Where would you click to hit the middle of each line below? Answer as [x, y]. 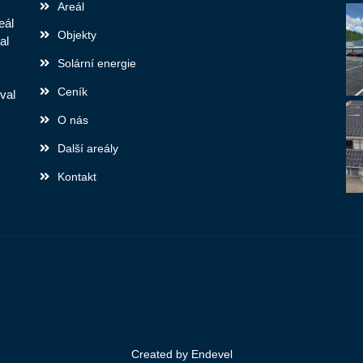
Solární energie [97, 64]
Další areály [88, 149]
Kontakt [77, 177]
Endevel [211, 354]
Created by [161, 354]
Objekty [77, 35]
